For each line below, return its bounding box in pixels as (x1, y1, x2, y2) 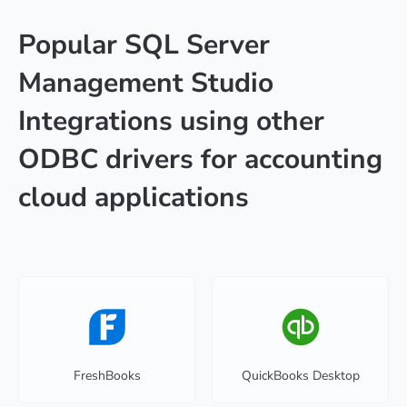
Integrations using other (18, 103, 324, 141)
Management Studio (18, 65, 273, 103)
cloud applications (18, 179, 249, 217)
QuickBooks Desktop (241, 367, 360, 385)
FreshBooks (73, 367, 141, 385)
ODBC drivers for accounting (18, 141, 382, 179)
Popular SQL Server (18, 26, 270, 65)
